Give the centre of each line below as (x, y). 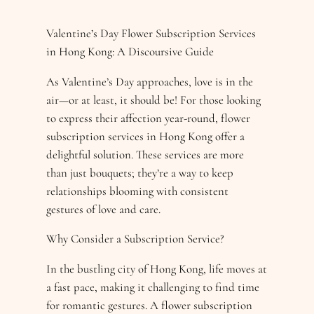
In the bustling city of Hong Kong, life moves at (157, 269)
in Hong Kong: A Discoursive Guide (130, 51)
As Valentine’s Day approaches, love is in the (150, 81)
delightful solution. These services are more (145, 154)
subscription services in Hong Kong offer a (146, 136)
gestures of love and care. (104, 209)
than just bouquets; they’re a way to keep (140, 172)
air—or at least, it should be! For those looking (154, 100)
